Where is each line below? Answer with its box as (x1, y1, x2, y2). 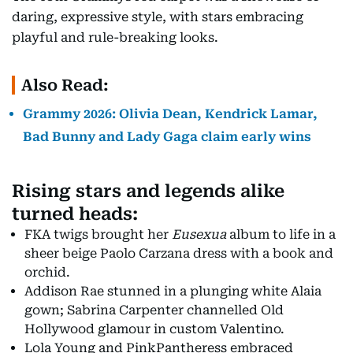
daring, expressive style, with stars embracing (12, 9, 303, 24)
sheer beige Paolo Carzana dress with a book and (24, 245, 333, 261)
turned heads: (12, 203, 138, 224)
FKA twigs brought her (24, 226, 172, 242)
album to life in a (226, 226, 336, 242)
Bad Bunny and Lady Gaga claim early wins (23, 128, 311, 144)
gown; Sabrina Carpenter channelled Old (24, 302, 284, 318)
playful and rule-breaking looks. (12, 29, 218, 45)
